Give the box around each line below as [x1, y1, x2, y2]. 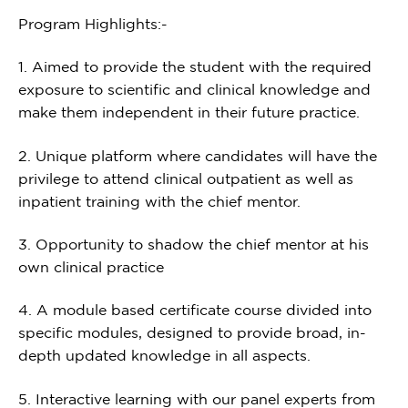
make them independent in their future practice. [18, 104, 360, 121]
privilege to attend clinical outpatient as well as [18, 169, 353, 187]
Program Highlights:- [18, 15, 168, 32]
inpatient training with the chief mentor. [18, 192, 301, 209]
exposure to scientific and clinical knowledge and [18, 81, 371, 98]
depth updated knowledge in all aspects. [18, 347, 311, 364]
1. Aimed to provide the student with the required [18, 58, 372, 76]
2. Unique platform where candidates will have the [18, 147, 377, 164]
